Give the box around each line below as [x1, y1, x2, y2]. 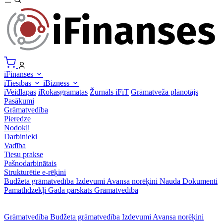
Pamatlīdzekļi [4, 186, 48, 195]
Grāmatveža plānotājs [131, 88, 198, 97]
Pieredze [4, 114, 31, 123]
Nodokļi [4, 123, 30, 132]
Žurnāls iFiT [90, 88, 129, 97]
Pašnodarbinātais [4, 159, 56, 168]
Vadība [4, 141, 26, 150]
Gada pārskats [48, 186, 94, 195]
